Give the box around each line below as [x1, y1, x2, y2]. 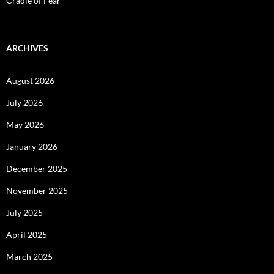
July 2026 [6, 97, 43, 108]
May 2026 [6, 119, 44, 130]
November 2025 [6, 185, 68, 196]
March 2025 [6, 251, 53, 262]
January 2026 [6, 141, 57, 152]
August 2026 [6, 75, 54, 86]
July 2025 [6, 207, 43, 218]
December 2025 [6, 163, 67, 174]
